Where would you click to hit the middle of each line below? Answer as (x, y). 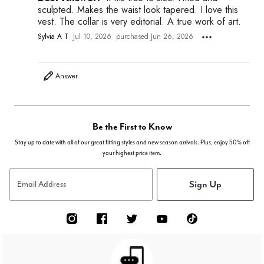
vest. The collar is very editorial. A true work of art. (139, 21)
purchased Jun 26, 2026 (155, 37)
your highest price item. (132, 153)
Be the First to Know (132, 126)
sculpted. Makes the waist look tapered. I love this (138, 9)
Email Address (42, 184)
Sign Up (205, 184)
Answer (67, 76)
